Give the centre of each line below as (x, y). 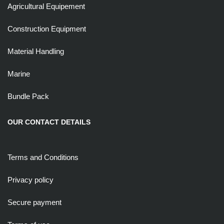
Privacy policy (30, 179)
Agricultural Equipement (46, 6)
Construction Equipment (47, 28)
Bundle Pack (28, 96)
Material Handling (36, 51)
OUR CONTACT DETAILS (49, 122)
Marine (19, 73)
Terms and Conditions (43, 157)
